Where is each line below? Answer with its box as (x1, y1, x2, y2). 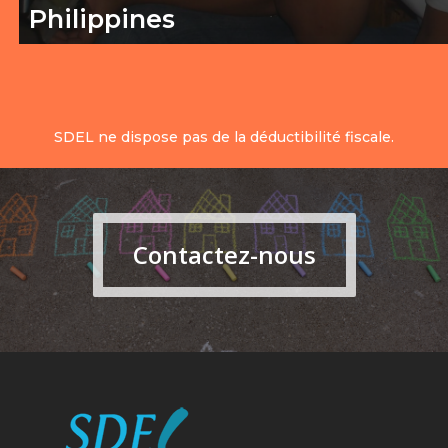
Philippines (29, 3, 175, 35)
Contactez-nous (132, 237, 316, 271)
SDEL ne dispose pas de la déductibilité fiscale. (54, 128, 394, 147)
